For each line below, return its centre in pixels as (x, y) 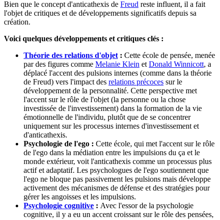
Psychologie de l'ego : (59, 144)
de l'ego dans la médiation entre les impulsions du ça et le (112, 153)
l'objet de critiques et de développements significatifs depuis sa (100, 13)
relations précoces (136, 82)
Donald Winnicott (176, 64)
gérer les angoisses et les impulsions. (80, 197)
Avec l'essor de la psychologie (146, 206)
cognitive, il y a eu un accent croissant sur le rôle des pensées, (119, 215)
